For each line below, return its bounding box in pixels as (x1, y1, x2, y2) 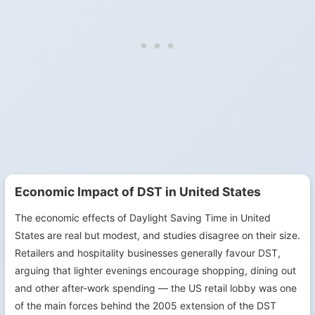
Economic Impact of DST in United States (15, 184, 261, 199)
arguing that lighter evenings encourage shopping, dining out (15, 264, 296, 276)
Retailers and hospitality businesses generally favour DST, (15, 247, 281, 259)
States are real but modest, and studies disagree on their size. (15, 229, 300, 241)
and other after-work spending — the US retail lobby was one (15, 282, 297, 294)
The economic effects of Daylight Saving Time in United (15, 212, 271, 224)
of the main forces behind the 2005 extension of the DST (15, 300, 276, 311)
